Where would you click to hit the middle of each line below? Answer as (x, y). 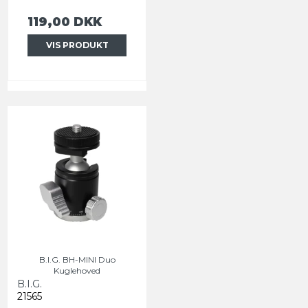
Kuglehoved (77, 270)
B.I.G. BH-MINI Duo (77, 259)
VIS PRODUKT (77, 45)
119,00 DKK (65, 21)
